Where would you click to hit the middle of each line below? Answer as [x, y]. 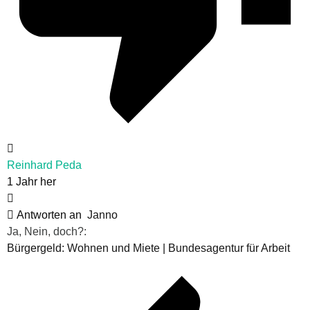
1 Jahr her [31, 181]
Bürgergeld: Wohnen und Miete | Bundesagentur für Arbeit [148, 248]
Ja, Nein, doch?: [47, 231]
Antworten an [51, 215]
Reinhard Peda [44, 165]
